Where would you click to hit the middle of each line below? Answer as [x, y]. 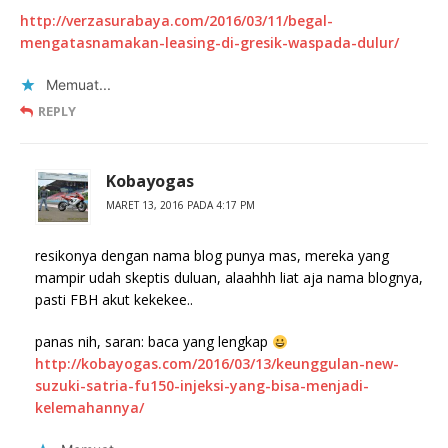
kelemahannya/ [89, 408]
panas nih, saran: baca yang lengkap [153, 342]
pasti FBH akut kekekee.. [114, 300]
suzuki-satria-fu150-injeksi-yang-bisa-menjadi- [202, 386]
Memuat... [78, 85]
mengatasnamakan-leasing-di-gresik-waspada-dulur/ [209, 43]
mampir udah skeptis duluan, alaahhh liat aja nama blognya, [229, 278]
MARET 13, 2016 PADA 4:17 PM [180, 205]
